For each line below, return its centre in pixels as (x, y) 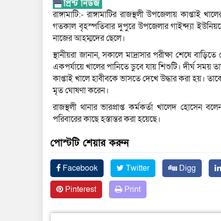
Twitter (137, 168)
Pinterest (80, 189)
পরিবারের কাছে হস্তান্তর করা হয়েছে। (107, 119)
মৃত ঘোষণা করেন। (81, 90)
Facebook (79, 168)
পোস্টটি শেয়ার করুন (90, 143)
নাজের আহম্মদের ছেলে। (89, 38)
